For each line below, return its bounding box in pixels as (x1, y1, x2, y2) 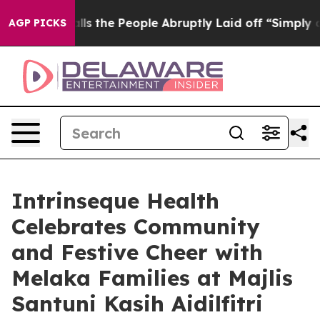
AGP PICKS (9, 16, 66, 29)
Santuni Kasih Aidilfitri (11, 290, 263, 317)
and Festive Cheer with (11, 239, 263, 266)
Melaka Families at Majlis (11, 264, 293, 291)
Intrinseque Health (11, 187, 219, 214)
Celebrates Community (11, 213, 260, 240)
